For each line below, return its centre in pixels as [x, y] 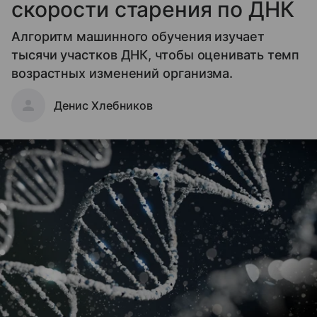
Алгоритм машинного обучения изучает [138, 36]
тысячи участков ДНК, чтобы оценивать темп [156, 54]
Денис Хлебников [103, 105]
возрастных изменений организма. [122, 73]
